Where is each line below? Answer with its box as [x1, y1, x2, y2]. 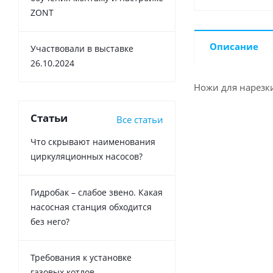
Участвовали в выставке [30, 43, 133, 55]
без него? [30, 216, 69, 228]
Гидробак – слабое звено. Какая [30, 186, 163, 199]
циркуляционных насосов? [30, 151, 143, 163]
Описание [210, 40, 258, 52]
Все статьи [116, 113, 163, 126]
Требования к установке [30, 252, 132, 264]
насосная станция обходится [30, 201, 152, 213]
